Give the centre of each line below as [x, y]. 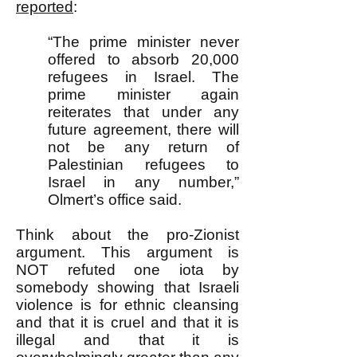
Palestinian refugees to [143, 165]
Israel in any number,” [143, 182]
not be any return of [143, 147]
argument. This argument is [127, 252]
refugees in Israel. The [143, 77]
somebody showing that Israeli [127, 287]
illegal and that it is [127, 340]
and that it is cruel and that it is [127, 322]
